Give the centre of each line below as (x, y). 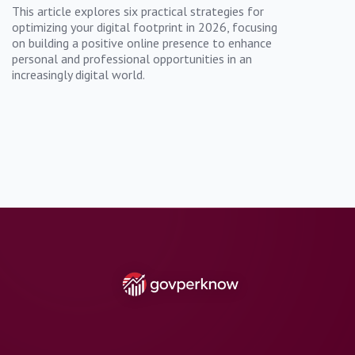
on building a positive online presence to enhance (142, 42)
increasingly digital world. (78, 74)
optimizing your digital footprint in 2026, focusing (145, 27)
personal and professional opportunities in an (132, 58)
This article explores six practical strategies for (138, 11)
